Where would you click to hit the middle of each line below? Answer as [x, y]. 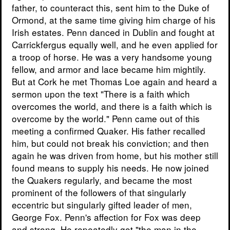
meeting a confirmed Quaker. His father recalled [109, 131]
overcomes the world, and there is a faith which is [112, 106]
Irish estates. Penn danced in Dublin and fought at [113, 32]
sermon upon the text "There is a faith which [101, 94]
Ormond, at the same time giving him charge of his [114, 20]
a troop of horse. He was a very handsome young [112, 57]
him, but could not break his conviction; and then [110, 143]
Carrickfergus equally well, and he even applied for [115, 45]
